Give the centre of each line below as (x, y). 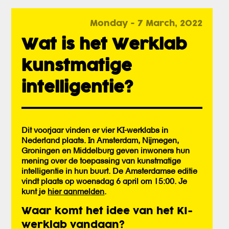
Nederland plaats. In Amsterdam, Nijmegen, (100, 140)
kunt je (35, 191)
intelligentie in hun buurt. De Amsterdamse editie (110, 170)
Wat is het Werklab (105, 45)
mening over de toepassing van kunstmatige (101, 160)
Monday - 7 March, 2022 (146, 24)
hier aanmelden (76, 191)
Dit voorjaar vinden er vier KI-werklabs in (95, 130)
